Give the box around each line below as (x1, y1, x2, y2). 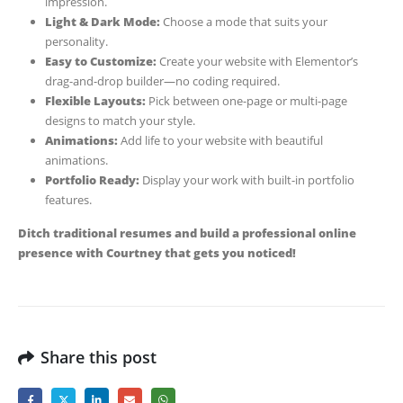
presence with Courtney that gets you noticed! (18, 244, 296, 261)
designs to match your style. (44, 112, 195, 129)
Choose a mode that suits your (159, 13, 327, 30)
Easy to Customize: (44, 52, 157, 69)
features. (44, 191, 92, 208)
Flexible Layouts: (44, 92, 146, 109)
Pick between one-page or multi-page (145, 92, 347, 109)
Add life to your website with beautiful (117, 131, 323, 148)
